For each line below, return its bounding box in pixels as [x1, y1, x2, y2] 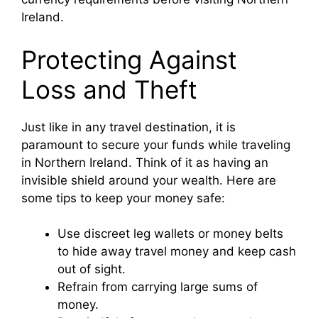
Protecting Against [21, 44, 237, 75]
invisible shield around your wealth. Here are [21, 172, 276, 187]
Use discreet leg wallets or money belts [57, 226, 283, 241]
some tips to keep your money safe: [21, 190, 225, 205]
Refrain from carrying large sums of [57, 280, 258, 295]
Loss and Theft [21, 74, 197, 104]
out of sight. [57, 262, 126, 277]
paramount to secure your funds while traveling [21, 137, 290, 152]
